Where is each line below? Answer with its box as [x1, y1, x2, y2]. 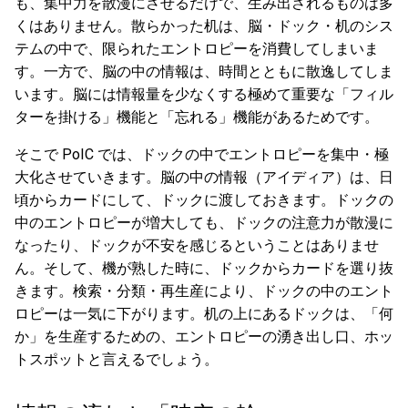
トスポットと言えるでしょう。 [15, 351, 219, 368]
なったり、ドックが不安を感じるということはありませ [15, 237, 379, 254]
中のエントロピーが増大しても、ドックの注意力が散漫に [15, 214, 393, 231]
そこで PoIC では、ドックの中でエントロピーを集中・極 [15, 146, 389, 163]
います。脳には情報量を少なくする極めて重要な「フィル [15, 86, 393, 103]
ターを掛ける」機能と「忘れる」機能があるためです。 [15, 108, 379, 126]
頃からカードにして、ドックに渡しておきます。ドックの [15, 191, 393, 209]
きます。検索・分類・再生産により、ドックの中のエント [15, 282, 393, 300]
